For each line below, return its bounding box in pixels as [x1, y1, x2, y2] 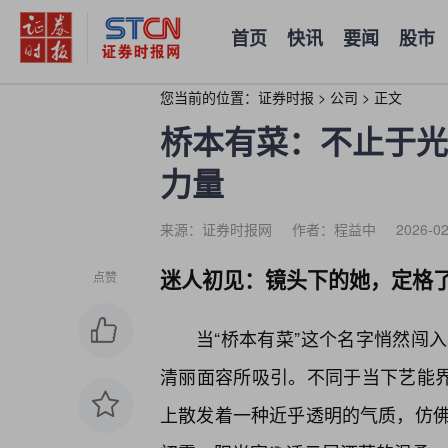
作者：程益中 [292, 219, 376, 239]
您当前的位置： [160, 87, 258, 107]
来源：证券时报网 [160, 219, 272, 239]
